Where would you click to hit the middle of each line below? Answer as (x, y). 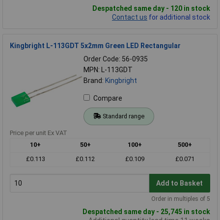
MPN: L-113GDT (108, 70)
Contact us (130, 17)
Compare (108, 98)
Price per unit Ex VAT (39, 133)
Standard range (123, 116)
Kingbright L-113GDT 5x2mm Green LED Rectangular (95, 46)
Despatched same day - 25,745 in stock (146, 212)
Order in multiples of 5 (181, 199)
